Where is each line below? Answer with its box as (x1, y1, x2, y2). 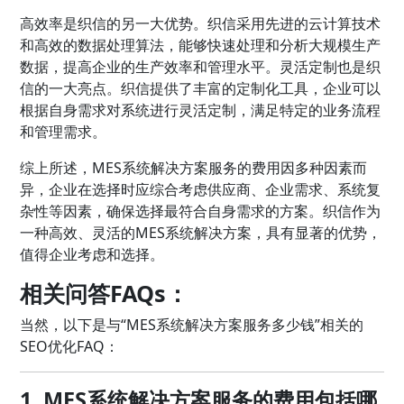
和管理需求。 (20, 121, 107, 142)
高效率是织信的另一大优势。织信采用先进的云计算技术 (20, 13, 381, 33)
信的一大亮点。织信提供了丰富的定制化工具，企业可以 (20, 78, 381, 98)
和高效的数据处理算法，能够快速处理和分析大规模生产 (20, 34, 381, 55)
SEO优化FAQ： (20, 335, 120, 356)
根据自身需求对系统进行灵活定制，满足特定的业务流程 (20, 99, 381, 120)
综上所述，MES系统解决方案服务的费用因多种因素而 (20, 157, 368, 178)
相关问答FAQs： (20, 277, 189, 308)
